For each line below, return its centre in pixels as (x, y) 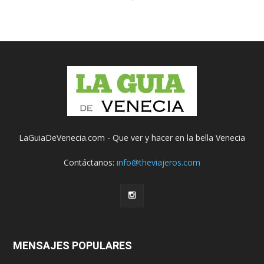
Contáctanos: (90, 162)
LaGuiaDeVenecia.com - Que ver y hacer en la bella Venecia (132, 138)
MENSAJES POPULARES (72, 245)
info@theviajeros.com (159, 162)
